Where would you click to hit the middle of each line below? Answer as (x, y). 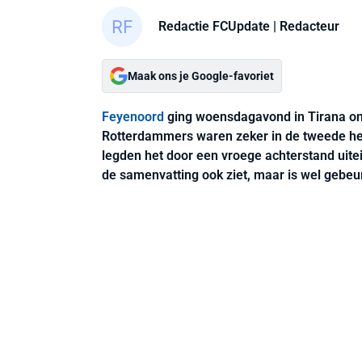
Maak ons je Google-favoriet (201, 76)
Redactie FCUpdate (214, 26)
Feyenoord (133, 117)
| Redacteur (305, 26)
